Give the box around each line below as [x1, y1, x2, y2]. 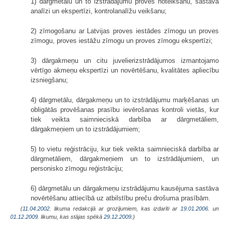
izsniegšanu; [31, 76, 68, 84]
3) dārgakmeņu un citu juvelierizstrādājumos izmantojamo [31, 56, 219, 64]
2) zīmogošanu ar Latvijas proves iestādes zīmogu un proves [31, 27, 219, 35]
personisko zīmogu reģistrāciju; [31, 164, 123, 172]
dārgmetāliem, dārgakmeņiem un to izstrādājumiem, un [31, 154, 219, 163]
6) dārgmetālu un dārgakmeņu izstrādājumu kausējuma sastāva [31, 184, 219, 192]
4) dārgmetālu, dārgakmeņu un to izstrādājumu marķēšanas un [31, 96, 219, 104]
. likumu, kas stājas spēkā [38, 213, 104, 220]
